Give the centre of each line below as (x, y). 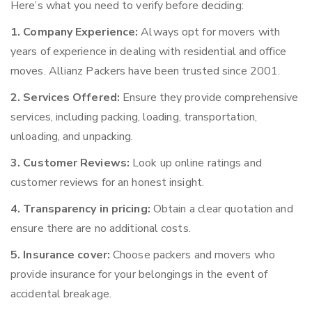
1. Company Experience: (75, 32)
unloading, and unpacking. (72, 137)
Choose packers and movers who (192, 255)
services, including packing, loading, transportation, (134, 117)
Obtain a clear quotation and (221, 209)
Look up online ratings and (196, 163)
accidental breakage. (61, 294)
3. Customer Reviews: (70, 163)
